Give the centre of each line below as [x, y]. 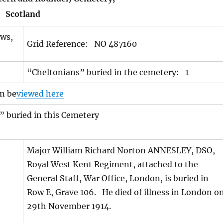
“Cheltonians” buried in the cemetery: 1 [108, 72]
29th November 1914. [69, 206]
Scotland [23, 14]
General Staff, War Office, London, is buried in [118, 178]
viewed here [40, 94]
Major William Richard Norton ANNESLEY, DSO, [121, 150]
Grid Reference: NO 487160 [82, 44]
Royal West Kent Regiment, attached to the [113, 164]
